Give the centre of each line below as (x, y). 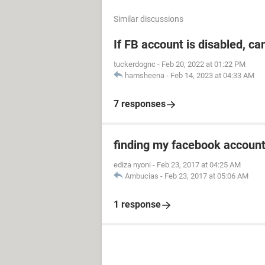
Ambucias (142, 176)
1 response (137, 204)
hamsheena (145, 75)
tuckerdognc (135, 64)
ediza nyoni (132, 165)
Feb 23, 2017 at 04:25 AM (199, 165)
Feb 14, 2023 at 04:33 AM (212, 75)
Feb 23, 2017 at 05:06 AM (206, 176)
